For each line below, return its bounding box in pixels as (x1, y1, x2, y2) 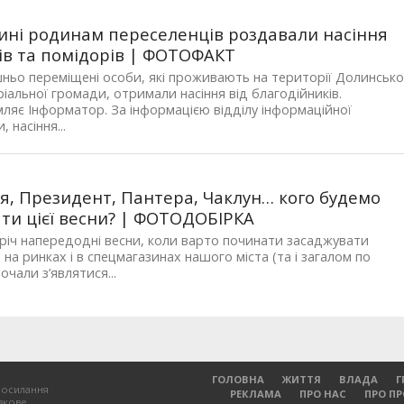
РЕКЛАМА (230, 387, 282, 400)
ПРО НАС (299, 387, 347, 400)
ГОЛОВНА (212, 372, 265, 386)
